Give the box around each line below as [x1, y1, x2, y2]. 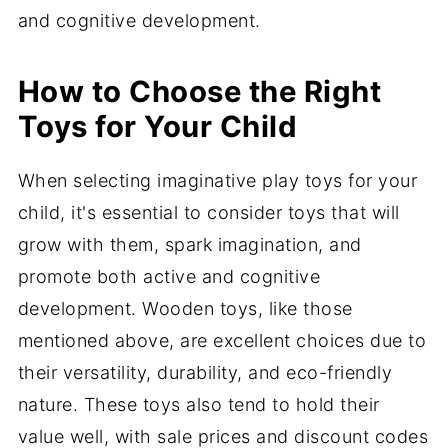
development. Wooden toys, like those [17, 297, 353, 319]
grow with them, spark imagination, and [17, 233, 362, 255]
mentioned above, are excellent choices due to [17, 329, 427, 351]
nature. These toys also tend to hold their [17, 393, 380, 415]
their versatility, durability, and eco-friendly [17, 361, 393, 383]
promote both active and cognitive [17, 265, 321, 287]
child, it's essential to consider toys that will [17, 201, 400, 223]
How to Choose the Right [17, 73, 382, 109]
